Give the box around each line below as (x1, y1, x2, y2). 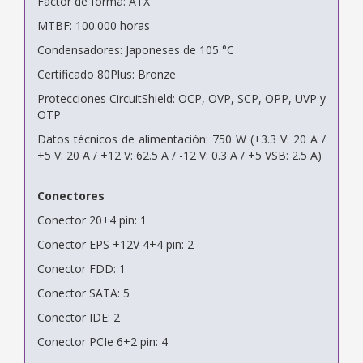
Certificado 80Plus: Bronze (37, 66, 176, 82)
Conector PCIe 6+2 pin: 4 (37, 333, 168, 349)
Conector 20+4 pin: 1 (37, 211, 147, 228)
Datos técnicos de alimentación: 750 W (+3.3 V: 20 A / (37, 130, 326, 147)
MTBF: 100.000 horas (37, 17, 150, 33)
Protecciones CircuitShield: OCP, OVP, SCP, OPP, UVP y (37, 90, 326, 106)
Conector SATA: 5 (37, 284, 130, 301)
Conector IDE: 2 (37, 309, 120, 325)
